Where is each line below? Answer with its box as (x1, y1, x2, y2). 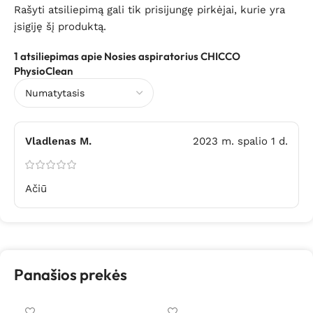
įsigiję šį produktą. (14, 20, 106, 34)
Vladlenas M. (25, 135, 92, 148)
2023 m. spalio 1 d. (193, 135, 288, 148)
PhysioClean (14, 64, 73, 78)
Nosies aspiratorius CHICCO (104, 50, 240, 64)
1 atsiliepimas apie (14, 50, 104, 64)
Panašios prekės (14, 265, 127, 285)
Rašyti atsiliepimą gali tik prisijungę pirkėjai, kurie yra (14, 3, 285, 17)
